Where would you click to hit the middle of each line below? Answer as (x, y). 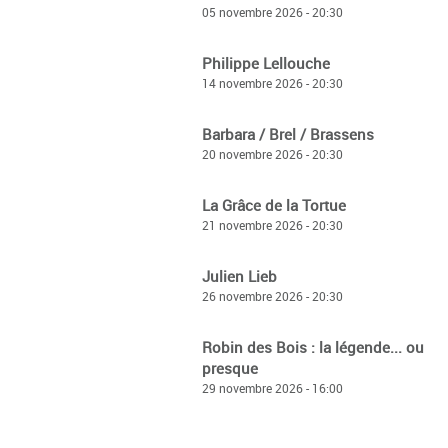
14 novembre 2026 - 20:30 (272, 83)
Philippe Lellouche (266, 63)
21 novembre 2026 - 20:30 (272, 225)
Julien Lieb (239, 276)
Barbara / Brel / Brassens (288, 134)
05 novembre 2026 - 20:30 (272, 12)
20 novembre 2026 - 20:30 (272, 154)
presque (230, 368)
